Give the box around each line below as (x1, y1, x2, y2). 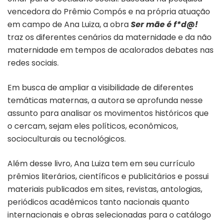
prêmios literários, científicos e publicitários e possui (7, 170, 209, 182)
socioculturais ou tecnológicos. (7, 133, 126, 145)
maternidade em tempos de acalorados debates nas (7, 44, 214, 56)
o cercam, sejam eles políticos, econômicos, (7, 120, 178, 132)
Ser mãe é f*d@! (131, 18, 198, 30)
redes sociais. (7, 57, 59, 69)
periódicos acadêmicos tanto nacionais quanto (7, 196, 189, 208)
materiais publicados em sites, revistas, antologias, (7, 183, 202, 195)
